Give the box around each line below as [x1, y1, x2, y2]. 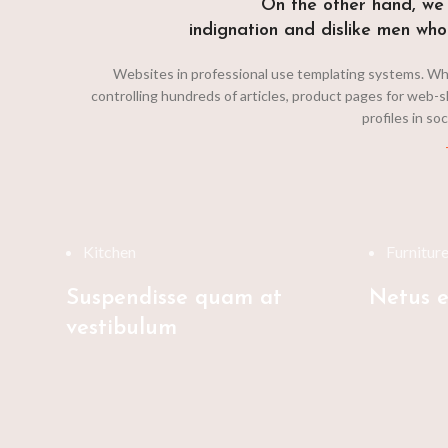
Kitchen [83, 241, 136, 261]
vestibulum [66, 316, 177, 340]
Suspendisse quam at [66, 286, 282, 310]
